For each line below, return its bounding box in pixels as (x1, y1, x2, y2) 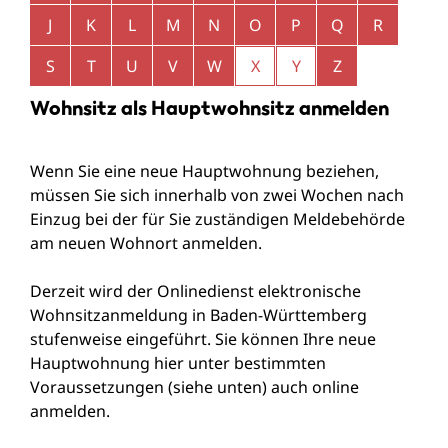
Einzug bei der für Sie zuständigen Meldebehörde (30, 207, 405, 230)
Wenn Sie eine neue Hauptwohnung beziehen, (30, 159, 379, 182)
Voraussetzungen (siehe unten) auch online (30, 375, 359, 398)
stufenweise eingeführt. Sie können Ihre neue (30, 327, 376, 350)
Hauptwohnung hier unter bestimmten (30, 351, 326, 374)
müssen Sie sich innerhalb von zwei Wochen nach (30, 183, 404, 206)
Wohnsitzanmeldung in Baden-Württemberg (30, 303, 367, 326)
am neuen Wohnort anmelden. (30, 231, 262, 254)
